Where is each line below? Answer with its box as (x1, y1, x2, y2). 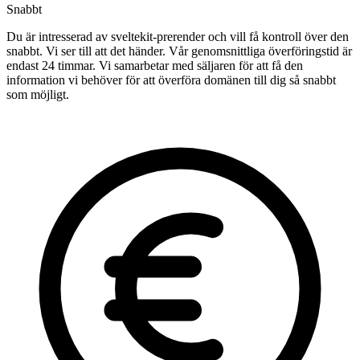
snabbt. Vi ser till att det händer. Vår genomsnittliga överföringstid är (6, 44, 352, 59)
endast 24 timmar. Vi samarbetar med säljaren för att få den (6, 59, 303, 73)
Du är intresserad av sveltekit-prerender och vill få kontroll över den (6, 30, 349, 44)
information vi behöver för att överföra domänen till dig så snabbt (6, 73, 336, 88)
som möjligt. (6, 88, 69, 102)
